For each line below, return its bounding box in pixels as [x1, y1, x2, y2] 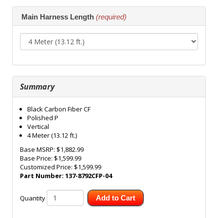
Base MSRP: [20, 145, 56, 154]
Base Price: [20, 154, 54, 163]
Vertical [27, 122, 49, 131]
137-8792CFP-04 [65, 171, 112, 181]
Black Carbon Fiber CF [27, 105, 91, 114]
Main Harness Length [21, 13, 94, 21]
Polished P [27, 113, 58, 123]
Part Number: [20, 171, 65, 181]
